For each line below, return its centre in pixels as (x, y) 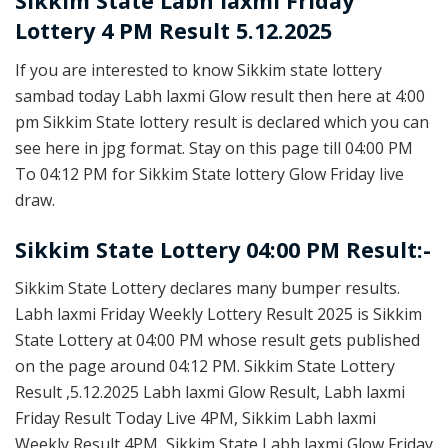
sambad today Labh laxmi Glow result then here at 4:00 (220, 96)
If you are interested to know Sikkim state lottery (198, 70)
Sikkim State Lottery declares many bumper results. (207, 288)
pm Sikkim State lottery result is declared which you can (222, 122)
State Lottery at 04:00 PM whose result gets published (217, 340)
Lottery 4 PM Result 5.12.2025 (173, 31)
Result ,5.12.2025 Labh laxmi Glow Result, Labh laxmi (210, 392)
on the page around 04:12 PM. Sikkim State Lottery (205, 366)
